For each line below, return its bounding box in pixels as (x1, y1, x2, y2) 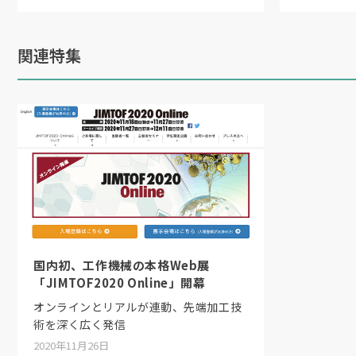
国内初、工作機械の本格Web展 (33, 257, 210, 273)
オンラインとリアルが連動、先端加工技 (33, 299, 242, 315)
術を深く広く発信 (33, 316, 126, 332)
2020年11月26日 (33, 338, 109, 353)
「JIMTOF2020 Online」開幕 (33, 274, 206, 291)
